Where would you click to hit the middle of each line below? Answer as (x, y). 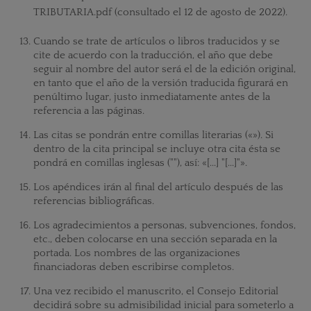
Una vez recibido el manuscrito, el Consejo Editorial (155, 292)
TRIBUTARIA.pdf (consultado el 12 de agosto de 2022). (160, 12)
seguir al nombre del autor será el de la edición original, (164, 69)
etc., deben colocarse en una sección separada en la (155, 239)
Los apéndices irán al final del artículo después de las (158, 187)
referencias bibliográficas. (93, 201)
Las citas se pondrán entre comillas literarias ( (140, 135)
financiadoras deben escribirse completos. (133, 267)
